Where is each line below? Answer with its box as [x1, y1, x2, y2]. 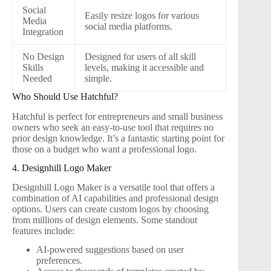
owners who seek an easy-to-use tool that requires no [12, 122, 214, 132]
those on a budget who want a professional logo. [12, 143, 197, 154]
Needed [22, 73, 52, 84]
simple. [85, 73, 112, 84]
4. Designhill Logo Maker [12, 162, 111, 173]
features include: [12, 226, 74, 237]
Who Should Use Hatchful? [12, 91, 118, 102]
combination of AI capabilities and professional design [12, 193, 218, 204]
